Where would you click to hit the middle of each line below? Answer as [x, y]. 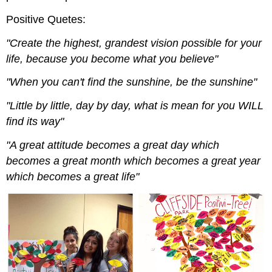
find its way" [35, 122]
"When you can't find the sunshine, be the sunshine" [132, 82]
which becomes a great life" [73, 176]
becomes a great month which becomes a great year [134, 161]
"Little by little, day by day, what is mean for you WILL [135, 106]
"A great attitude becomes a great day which [113, 145]
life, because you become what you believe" [112, 59]
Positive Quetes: [46, 19]
